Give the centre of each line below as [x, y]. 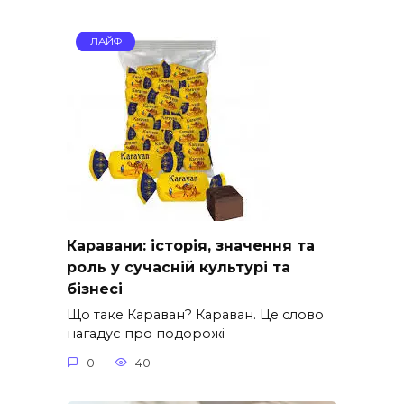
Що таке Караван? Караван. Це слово [195, 314]
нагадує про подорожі [146, 333]
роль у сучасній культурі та [179, 267]
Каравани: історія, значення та [191, 245]
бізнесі [95, 289]
